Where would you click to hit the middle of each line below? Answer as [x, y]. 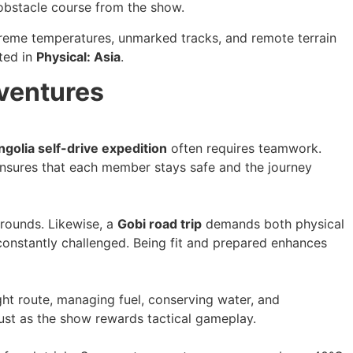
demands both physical [273, 224]
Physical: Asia [78, 56]
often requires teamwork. [244, 149]
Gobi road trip [160, 224]
